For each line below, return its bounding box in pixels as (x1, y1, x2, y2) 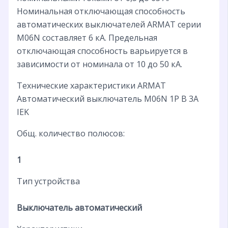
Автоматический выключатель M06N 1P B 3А (16, 93, 198, 104)
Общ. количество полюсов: (16, 127, 125, 139)
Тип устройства (16, 175, 80, 187)
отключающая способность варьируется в (16, 45, 188, 56)
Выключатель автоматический (16, 202, 142, 213)
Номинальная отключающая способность (16, 5, 185, 17)
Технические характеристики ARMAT (16, 79, 166, 91)
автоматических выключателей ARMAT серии (16, 18, 201, 30)
